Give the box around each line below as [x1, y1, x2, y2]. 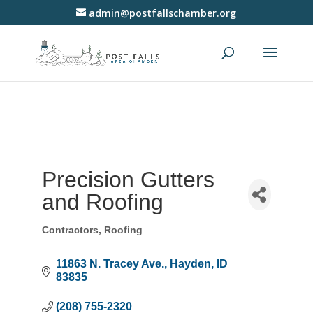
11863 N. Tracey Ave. [55, 258, 164, 270]
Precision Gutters [41, 167, 214, 192]
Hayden [169, 258, 211, 270]
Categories [41, 231, 96, 242]
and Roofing [41, 189, 163, 214]
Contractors [41, 225, 99, 235]
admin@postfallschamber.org [89, 6, 237, 20]
